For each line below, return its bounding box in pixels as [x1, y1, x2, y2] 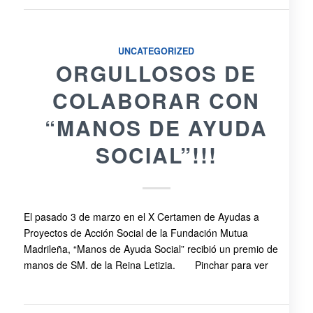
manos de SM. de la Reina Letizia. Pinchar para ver [23, 258, 271, 272]
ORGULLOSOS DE [56, 58, 257, 89]
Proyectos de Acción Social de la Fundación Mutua [23, 226, 248, 240]
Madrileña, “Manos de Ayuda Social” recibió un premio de [23, 242, 278, 256]
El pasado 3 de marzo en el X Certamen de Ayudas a [23, 210, 259, 224]
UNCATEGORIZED [118, 45, 195, 58]
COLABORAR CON [52, 85, 261, 116]
